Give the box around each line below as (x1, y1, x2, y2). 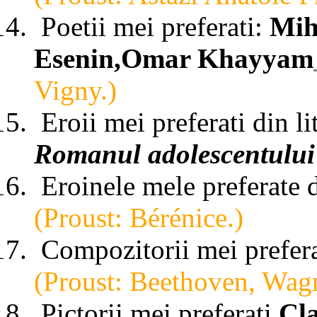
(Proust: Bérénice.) (34, 202, 243, 233)
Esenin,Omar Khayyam (34, 42, 313, 74)
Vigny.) (34, 74, 117, 105)
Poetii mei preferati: (41, 11, 270, 42)
